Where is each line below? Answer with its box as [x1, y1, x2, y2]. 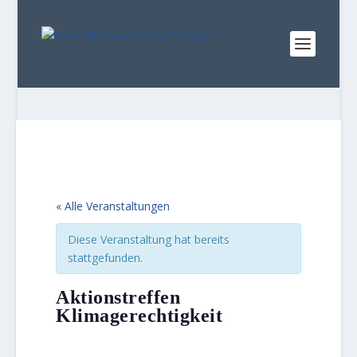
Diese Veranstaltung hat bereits [68, 232, 230, 247]
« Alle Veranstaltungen [56, 198, 171, 214]
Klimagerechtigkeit [56, 305, 223, 326]
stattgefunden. [68, 250, 143, 265]
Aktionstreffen [56, 287, 181, 308]
